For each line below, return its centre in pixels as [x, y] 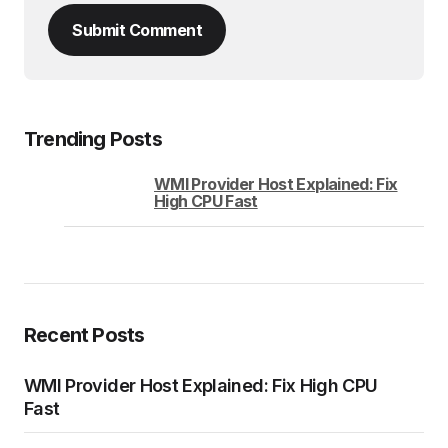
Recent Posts [84, 334]
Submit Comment [137, 29]
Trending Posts [93, 138]
